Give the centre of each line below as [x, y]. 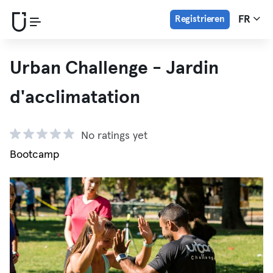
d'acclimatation [75, 97]
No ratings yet [114, 136]
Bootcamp [34, 155]
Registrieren [200, 19]
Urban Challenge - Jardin [114, 68]
